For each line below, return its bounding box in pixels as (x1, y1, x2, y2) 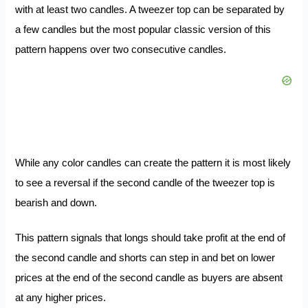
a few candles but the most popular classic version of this (15, 23, 272, 35)
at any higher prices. (15, 292, 109, 304)
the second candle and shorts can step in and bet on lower (15, 252, 276, 264)
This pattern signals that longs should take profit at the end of (15, 232, 286, 244)
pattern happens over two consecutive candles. (15, 43, 227, 55)
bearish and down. (15, 197, 100, 209)
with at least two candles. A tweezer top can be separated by (15, 3, 285, 15)
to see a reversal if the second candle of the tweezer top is (15, 177, 276, 189)
